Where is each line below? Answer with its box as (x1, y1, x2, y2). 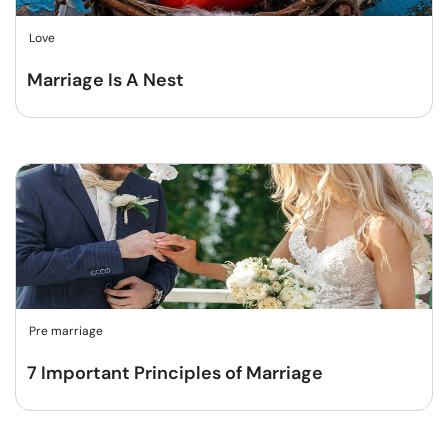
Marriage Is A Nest (27, 68, 184, 93)
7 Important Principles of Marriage (27, 361, 323, 386)
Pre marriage (29, 323, 103, 340)
